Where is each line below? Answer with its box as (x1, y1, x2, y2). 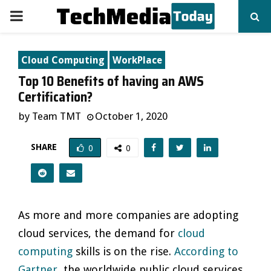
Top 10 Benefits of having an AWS (18, 71, 204, 92)
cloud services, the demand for (18, 227, 178, 240)
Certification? (18, 87, 93, 108)
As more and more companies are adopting (18, 209, 238, 221)
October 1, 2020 (95, 110, 168, 122)
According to (174, 245, 238, 258)
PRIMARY (9, 7, 68, 24)
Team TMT (32, 110, 81, 122)
